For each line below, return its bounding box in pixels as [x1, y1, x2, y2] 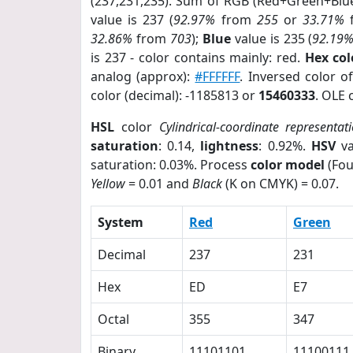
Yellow [91, 175, 125, 192]
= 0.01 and [125, 175, 192, 192]
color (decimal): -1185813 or [91, 87, 258, 104]
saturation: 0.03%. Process [91, 156, 251, 173]
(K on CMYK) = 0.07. [222, 175, 339, 192]
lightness [200, 137, 259, 154]
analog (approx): [91, 68, 195, 85]
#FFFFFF [195, 68, 240, 85]
